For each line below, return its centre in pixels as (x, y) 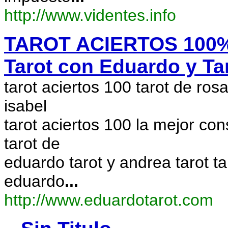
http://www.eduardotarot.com (109, 200)
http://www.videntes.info (90, 15)
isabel (25, 106)
